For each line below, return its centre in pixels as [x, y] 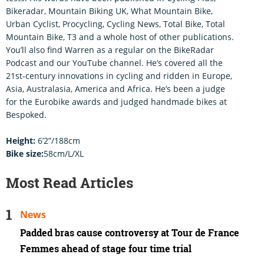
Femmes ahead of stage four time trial [106, 249]
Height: [21, 141]
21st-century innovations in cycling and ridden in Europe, [119, 76]
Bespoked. [26, 115]
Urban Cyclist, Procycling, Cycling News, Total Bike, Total [115, 24]
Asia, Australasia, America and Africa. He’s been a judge [115, 89]
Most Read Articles [70, 183]
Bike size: [25, 154]
